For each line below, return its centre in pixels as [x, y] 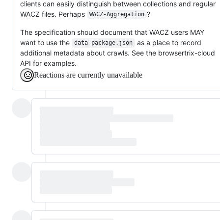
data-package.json [103, 43]
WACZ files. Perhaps [54, 14]
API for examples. [48, 63]
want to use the [46, 42]
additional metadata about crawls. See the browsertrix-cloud [118, 53]
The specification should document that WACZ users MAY [112, 32]
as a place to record [169, 42]
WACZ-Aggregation [117, 14]
